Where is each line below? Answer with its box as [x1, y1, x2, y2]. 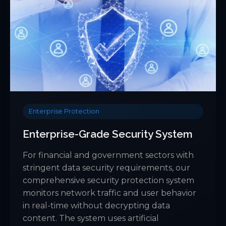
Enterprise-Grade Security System [23, 128, 193, 141]
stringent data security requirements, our [23, 163, 190, 173]
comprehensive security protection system [23, 176, 194, 186]
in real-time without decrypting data [23, 201, 170, 211]
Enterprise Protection [29, 107, 99, 116]
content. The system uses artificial [23, 213, 159, 223]
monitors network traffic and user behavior [23, 188, 196, 198]
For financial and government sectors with [23, 150, 194, 160]
